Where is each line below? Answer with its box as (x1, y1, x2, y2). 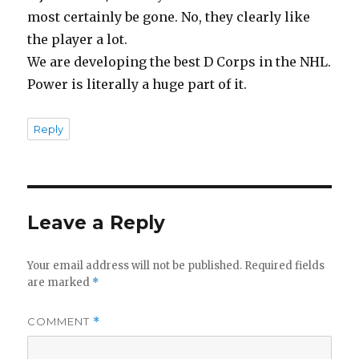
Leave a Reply (27, 211, 166, 234)
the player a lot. (27, 30, 128, 47)
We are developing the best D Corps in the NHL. (27, 53, 332, 70)
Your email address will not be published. (27, 258, 243, 272)
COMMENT (27, 314, 94, 328)
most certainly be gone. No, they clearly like (27, 8, 311, 25)
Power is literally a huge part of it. (27, 75, 248, 92)
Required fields (244, 258, 325, 272)
